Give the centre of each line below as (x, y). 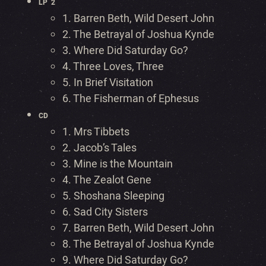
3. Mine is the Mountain (118, 164)
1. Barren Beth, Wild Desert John (138, 19)
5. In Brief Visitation (108, 83)
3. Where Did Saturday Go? (125, 51)
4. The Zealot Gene (107, 180)
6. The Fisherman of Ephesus (131, 99)
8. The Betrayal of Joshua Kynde (138, 244)
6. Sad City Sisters (105, 212)
